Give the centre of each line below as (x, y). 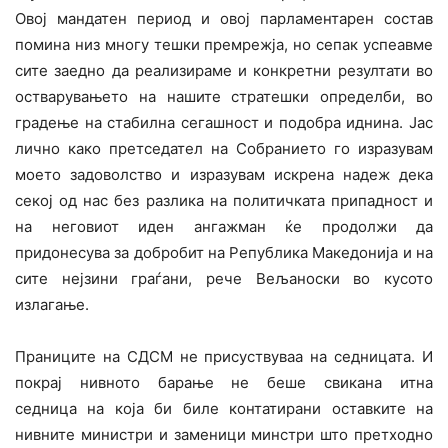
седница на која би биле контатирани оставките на (224, 409)
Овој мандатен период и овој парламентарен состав (224, 19)
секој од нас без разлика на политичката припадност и (224, 201)
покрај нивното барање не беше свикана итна (224, 383)
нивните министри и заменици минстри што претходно (224, 435)
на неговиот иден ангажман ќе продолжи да (224, 227)
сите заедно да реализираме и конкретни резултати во (224, 71)
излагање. (52, 305)
